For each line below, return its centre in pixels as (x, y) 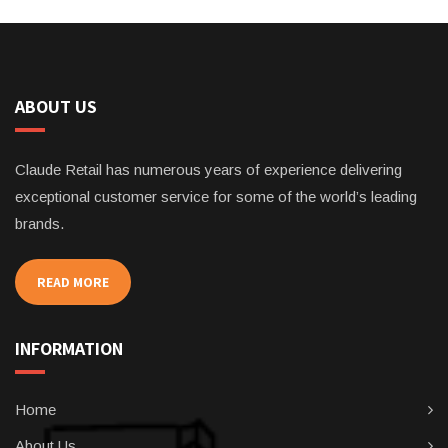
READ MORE (73, 281)
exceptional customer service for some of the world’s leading (216, 196)
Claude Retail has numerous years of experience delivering (208, 169)
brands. (39, 223)
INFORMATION (69, 348)
